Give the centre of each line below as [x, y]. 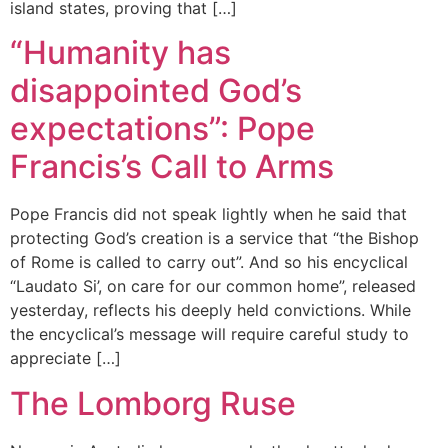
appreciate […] [65, 358]
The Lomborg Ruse [153, 403]
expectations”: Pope [162, 129]
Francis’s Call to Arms [172, 167]
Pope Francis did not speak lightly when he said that [208, 214]
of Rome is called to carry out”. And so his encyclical [209, 262]
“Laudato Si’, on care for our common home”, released [213, 286]
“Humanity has [120, 53]
